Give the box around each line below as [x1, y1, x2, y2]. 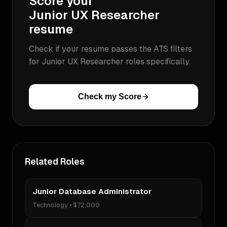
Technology [32, 201, 68, 209]
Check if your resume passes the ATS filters [29, 44, 192, 54]
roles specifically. [124, 56, 191, 67]
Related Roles [25, 156, 85, 167]
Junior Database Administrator [32, 186, 152, 196]
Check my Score [78, 92, 141, 101]
